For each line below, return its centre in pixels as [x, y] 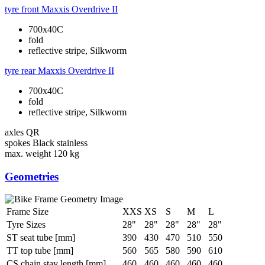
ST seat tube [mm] [41, 238]
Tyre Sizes [26, 225]
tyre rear [20, 70]
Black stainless [60, 143]
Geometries [32, 176]
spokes [17, 143]
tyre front [22, 9]
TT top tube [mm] [40, 251]
